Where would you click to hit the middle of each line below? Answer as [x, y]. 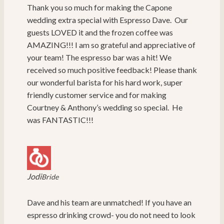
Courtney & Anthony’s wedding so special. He [105, 107]
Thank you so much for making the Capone [99, 7]
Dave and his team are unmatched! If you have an [109, 202]
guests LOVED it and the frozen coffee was [100, 32]
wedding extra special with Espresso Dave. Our [107, 20]
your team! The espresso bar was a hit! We [99, 57]
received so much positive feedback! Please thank [112, 70]
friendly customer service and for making [97, 95]
